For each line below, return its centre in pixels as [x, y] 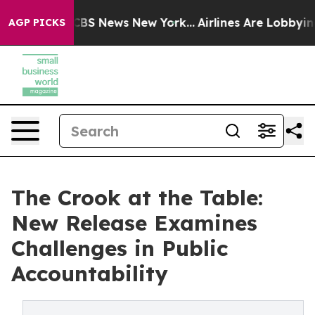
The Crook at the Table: [137, 198]
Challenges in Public [120, 248]
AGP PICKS [37, 22]
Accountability [90, 274]
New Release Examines [134, 223]
